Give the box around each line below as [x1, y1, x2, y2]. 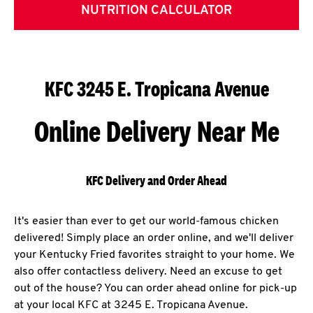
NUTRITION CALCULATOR [81, 4, 232, 18]
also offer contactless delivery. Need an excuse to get [14, 266, 282, 278]
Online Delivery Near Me [34, 114, 279, 149]
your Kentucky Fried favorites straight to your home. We [14, 249, 295, 261]
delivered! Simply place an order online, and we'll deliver [14, 233, 293, 245]
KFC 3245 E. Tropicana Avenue [44, 76, 269, 102]
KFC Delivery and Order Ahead [86, 173, 227, 189]
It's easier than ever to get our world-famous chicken [14, 216, 279, 228]
